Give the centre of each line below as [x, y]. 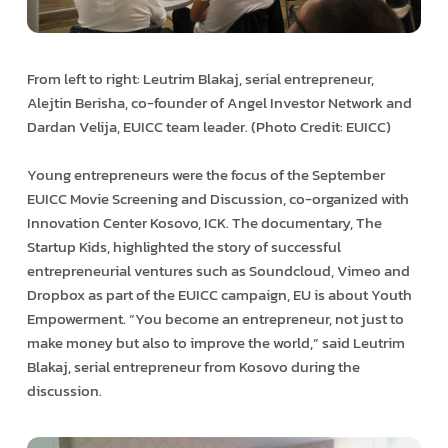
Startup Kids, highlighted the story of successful [183, 246]
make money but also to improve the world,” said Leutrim [215, 342]
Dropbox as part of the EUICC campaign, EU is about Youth [219, 294]
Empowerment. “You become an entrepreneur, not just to [215, 318]
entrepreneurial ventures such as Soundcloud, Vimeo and [218, 270]
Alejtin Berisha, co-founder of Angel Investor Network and [219, 102]
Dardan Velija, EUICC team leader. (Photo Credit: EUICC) [208, 126]
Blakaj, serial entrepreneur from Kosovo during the [193, 366]
